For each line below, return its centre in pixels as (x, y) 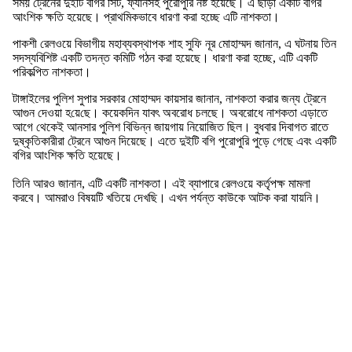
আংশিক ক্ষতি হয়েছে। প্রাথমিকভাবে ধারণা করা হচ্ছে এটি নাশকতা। (146, 17)
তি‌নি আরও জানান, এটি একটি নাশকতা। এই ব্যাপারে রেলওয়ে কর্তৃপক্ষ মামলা (161, 184)
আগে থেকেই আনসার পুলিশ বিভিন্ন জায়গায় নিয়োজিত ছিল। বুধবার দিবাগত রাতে (170, 127)
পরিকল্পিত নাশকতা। (52, 72)
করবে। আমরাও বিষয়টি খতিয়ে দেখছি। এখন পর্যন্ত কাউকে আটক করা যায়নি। (167, 198)
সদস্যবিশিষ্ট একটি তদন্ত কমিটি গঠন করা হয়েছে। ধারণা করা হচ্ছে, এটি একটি (165, 58)
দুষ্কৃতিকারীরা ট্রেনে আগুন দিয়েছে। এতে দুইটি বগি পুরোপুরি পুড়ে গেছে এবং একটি (174, 141)
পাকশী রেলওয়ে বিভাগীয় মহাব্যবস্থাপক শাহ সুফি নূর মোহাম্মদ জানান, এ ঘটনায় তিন (174, 44)
